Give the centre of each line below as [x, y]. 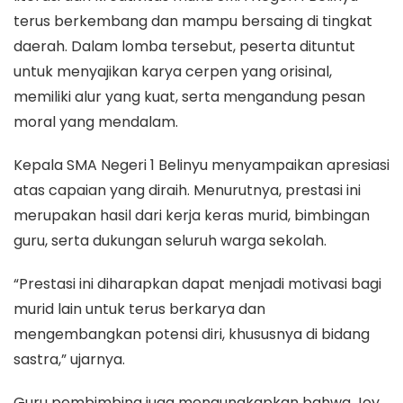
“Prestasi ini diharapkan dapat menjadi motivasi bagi [197, 284]
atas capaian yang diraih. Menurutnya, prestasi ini [187, 190]
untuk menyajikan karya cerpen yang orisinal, [173, 72]
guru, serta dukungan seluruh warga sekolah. [170, 241]
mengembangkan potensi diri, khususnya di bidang [192, 334]
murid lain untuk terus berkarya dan [139, 309]
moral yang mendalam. [96, 122]
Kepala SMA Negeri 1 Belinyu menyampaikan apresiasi [201, 165]
